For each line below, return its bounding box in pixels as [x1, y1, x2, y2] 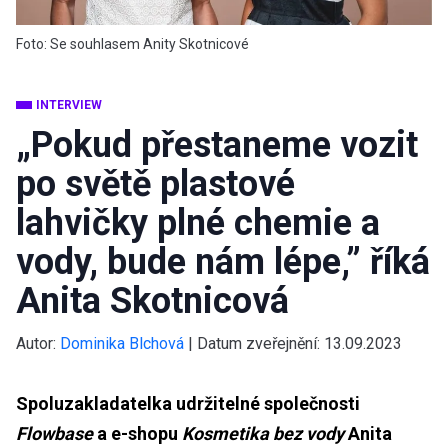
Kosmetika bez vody [182, 422, 344, 444]
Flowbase [16, 422, 93, 444]
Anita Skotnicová [16, 279, 289, 322]
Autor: [16, 333, 56, 353]
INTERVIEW [36, 97, 102, 112]
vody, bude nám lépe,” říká [16, 240, 430, 283]
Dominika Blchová [60, 333, 184, 353]
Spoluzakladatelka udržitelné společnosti [16, 392, 360, 414]
